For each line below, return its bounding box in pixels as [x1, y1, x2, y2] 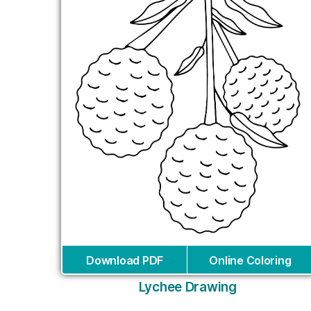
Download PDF [86, 253, 163, 267]
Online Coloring [209, 253, 292, 267]
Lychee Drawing [138, 278, 237, 295]
